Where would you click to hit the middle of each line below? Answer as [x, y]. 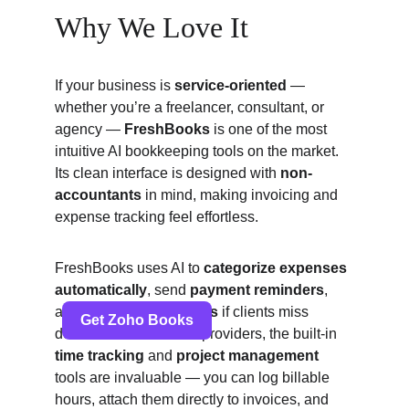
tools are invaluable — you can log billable [194, 378]
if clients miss [265, 312]
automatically [101, 290]
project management [247, 356]
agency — [89, 129]
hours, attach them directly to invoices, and [194, 399]
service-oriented [231, 85]
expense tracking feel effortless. [157, 217]
